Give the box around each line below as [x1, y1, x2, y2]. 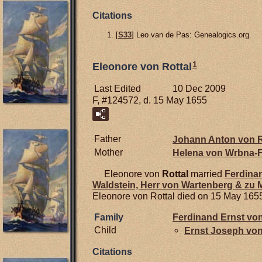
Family [94, 212, 123, 222]
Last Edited [94, 84, 141, 94]
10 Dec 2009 [173, 84, 226, 94]
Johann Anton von [173, 134, 257, 144]
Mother [94, 147, 123, 158]
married [188, 169, 225, 180]
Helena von [173, 147, 225, 158]
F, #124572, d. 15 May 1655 [92, 95, 207, 106]
